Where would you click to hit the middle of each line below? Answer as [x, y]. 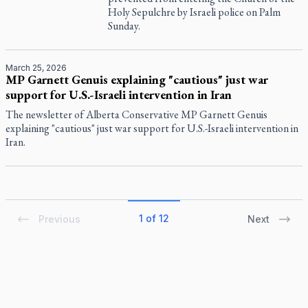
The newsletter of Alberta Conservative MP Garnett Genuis [136, 114]
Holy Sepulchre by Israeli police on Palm [195, 12]
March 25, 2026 [36, 68]
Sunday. [124, 26]
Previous [59, 219]
